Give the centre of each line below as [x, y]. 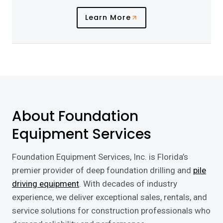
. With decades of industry [128, 184]
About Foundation [75, 116]
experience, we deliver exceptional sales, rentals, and [110, 197]
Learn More [108, 17]
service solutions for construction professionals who [111, 211]
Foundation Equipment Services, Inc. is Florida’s [100, 157]
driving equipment [46, 184]
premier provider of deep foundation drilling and [103, 170]
